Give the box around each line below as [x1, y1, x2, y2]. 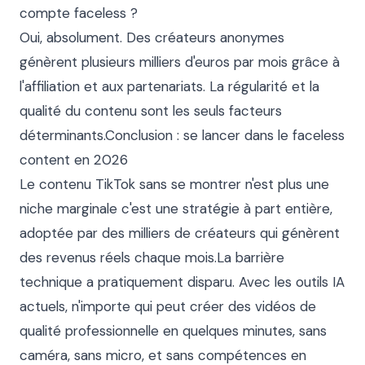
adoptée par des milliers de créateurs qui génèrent [20, 224, 340, 242]
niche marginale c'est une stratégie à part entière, [20, 200, 332, 218]
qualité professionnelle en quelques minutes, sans [20, 322, 327, 340]
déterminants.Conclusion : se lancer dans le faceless [20, 126, 345, 144]
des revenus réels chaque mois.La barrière [20, 248, 284, 266]
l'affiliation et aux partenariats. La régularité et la [20, 77, 319, 95]
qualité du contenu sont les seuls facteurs [20, 102, 282, 120]
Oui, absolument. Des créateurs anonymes [20, 29, 284, 46]
